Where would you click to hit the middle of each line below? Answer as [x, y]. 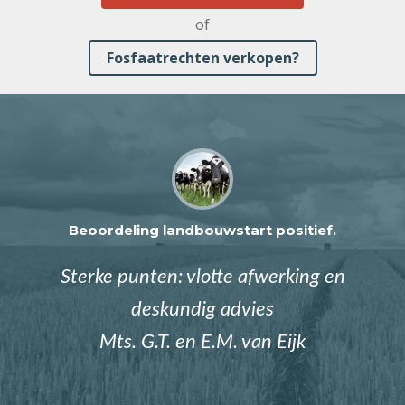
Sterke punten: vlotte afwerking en [202, 277]
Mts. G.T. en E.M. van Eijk [202, 342]
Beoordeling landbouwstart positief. [202, 231]
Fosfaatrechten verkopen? [202, 58]
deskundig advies [202, 310]
